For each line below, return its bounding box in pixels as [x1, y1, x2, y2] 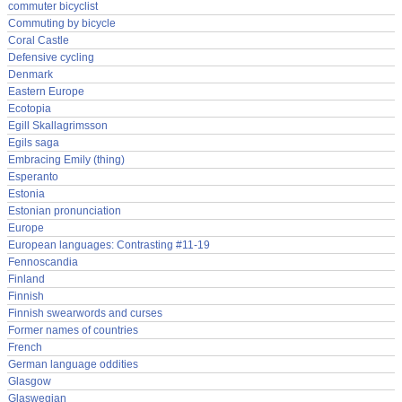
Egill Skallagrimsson [8, 118, 108, 132]
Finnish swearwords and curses [8, 306, 162, 319]
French [8, 340, 42, 354]
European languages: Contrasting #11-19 [8, 238, 210, 251]
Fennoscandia [8, 255, 78, 268]
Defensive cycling [8, 50, 94, 64]
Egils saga [8, 135, 59, 149]
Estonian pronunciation [8, 204, 121, 217]
